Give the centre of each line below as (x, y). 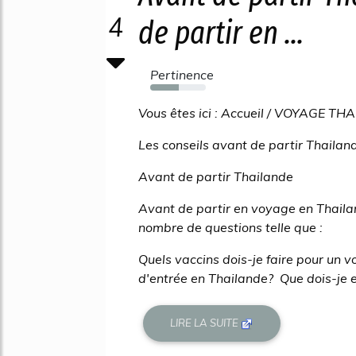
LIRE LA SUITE (206, 323)
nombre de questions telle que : (230, 227)
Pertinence (182, 75)
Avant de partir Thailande (216, 176)
